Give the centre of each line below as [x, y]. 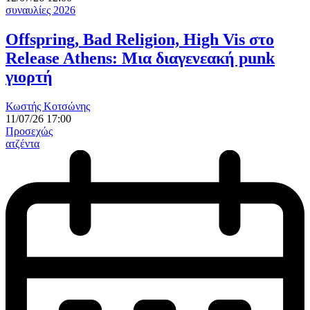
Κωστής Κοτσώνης [48, 106]
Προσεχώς [29, 131]
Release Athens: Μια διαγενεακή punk [140, 58]
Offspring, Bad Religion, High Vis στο [140, 39]
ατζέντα [22, 143]
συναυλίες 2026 [40, 10]
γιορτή [29, 76]
